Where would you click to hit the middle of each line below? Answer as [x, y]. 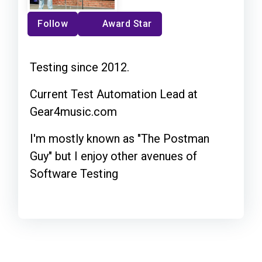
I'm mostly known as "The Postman [120, 138]
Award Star [127, 23]
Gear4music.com [73, 111]
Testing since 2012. [80, 67]
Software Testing [74, 173]
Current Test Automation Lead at [114, 94]
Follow [53, 23]
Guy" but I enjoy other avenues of [113, 156]
